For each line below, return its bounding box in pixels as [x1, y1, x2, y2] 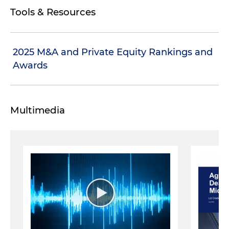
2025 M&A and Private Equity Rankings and [13, 46, 213, 58]
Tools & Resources [10, 6, 96, 18]
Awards [13, 59, 48, 71]
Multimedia [10, 104, 65, 116]
